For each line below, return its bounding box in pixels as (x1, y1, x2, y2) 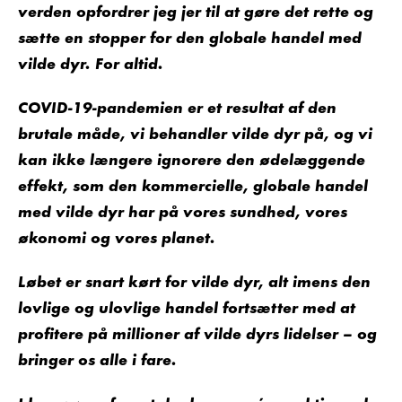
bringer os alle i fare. (18, 353, 177, 370)
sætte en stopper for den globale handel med (18, 31, 362, 48)
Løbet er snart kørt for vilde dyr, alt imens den (18, 275, 371, 292)
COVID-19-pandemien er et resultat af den (18, 100, 336, 118)
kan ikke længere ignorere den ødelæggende (18, 153, 365, 170)
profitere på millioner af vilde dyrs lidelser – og (18, 327, 377, 344)
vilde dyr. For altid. (18, 57, 163, 74)
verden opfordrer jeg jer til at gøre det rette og (18, 4, 373, 22)
